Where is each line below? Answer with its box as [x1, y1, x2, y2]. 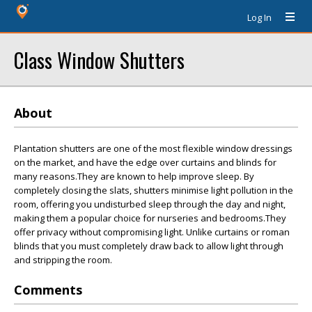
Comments [14, 281, 82, 298]
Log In [247, 11, 272, 24]
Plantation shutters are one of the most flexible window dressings [14, 142, 292, 155]
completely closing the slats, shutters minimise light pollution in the [14, 184, 293, 196]
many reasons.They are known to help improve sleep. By [14, 170, 254, 182]
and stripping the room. [14, 253, 112, 266]
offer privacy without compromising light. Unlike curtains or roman [14, 226, 290, 238]
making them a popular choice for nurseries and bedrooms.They [14, 212, 286, 224]
